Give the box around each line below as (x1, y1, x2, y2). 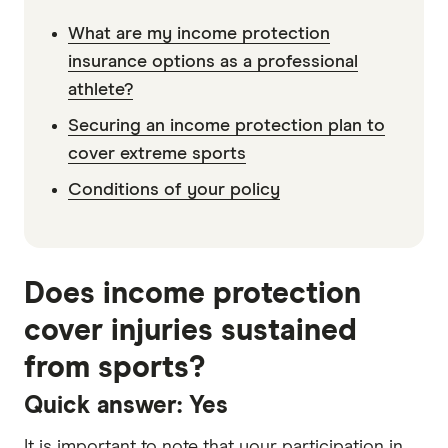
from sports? (24, 353, 205, 384)
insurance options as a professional (68, 53, 358, 72)
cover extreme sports (68, 145, 246, 164)
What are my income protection (68, 25, 330, 44)
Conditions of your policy (68, 181, 280, 200)
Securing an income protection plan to (68, 117, 385, 136)
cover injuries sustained (24, 316, 357, 347)
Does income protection (24, 279, 361, 310)
